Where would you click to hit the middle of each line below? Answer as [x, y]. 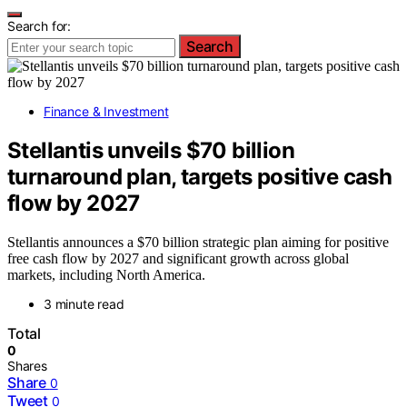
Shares [27, 365]
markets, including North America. [106, 274]
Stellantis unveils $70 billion [151, 150]
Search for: [40, 26]
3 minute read [84, 303]
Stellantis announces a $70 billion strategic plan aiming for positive [198, 242]
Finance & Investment [106, 111]
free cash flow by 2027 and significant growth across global [178, 258]
